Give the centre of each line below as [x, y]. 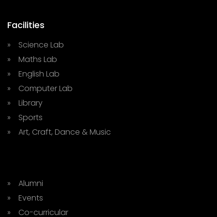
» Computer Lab [40, 88]
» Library [25, 103]
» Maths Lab [32, 59]
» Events [25, 198]
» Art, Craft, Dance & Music [59, 132]
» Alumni [25, 183]
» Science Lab [36, 45]
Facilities [26, 25]
